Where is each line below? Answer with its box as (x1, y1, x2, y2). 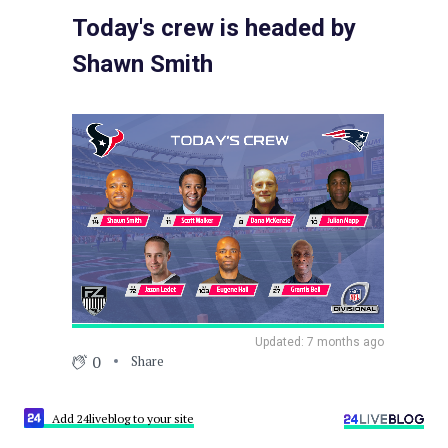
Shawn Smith (71, 50, 213, 79)
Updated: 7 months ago (255, 334, 385, 349)
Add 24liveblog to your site (51, 410, 194, 426)
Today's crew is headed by (71, 14, 356, 43)
